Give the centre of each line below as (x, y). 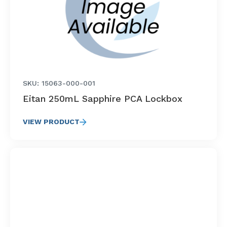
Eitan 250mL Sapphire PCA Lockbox (103, 99)
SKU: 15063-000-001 (59, 83)
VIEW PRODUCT (51, 122)
